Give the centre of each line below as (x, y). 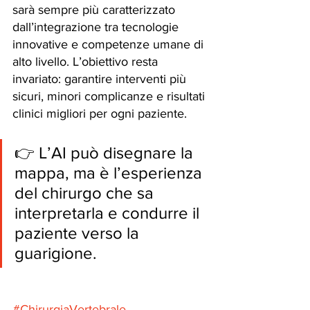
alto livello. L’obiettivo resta (87, 62)
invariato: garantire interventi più (101, 79)
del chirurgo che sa (86, 193)
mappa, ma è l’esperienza (110, 173)
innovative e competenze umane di (110, 44)
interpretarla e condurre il (109, 213)
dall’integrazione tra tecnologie (97, 27)
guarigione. (56, 253)
